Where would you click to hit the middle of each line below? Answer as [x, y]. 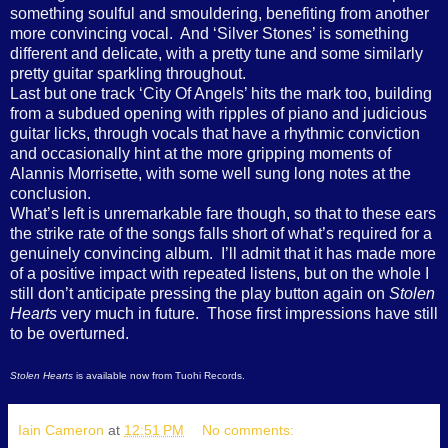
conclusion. [50, 194]
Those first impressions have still [322, 314]
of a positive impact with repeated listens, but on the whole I [219, 274]
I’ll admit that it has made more [328, 254]
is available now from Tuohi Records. [159, 376]
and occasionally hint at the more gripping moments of [200, 154]
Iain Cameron [61, 430]
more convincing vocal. [91, 34]
